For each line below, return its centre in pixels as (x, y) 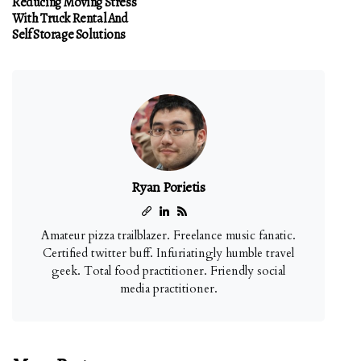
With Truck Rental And (70, 18)
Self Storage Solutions (69, 34)
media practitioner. (168, 288)
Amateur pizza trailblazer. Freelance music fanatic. (168, 235)
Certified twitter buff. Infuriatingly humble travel (168, 253)
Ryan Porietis (168, 187)
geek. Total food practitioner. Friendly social (168, 270)
